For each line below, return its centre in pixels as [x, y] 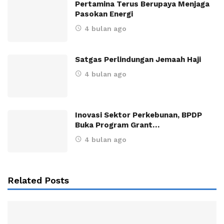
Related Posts [38, 180]
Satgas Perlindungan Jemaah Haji [138, 59]
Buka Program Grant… [117, 125]
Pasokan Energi [104, 14]
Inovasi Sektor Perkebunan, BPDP [138, 115]
